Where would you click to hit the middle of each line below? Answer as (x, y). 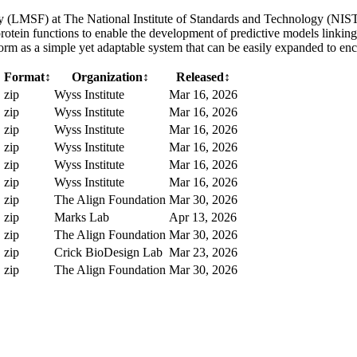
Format (24, 76)
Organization (107, 76)
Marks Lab (82, 217)
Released (200, 76)
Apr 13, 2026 (203, 217)
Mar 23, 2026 (203, 252)
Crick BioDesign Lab (108, 252)
